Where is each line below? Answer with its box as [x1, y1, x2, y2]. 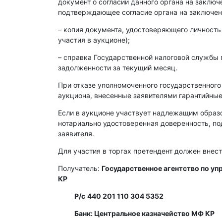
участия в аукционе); [58, 36, 130, 44]
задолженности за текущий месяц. [58, 63, 177, 72]
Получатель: [58, 164, 102, 172]
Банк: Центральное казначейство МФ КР [58, 209, 215, 218]
